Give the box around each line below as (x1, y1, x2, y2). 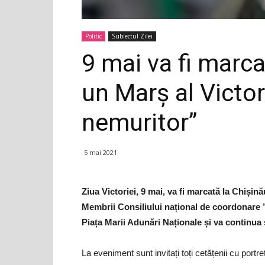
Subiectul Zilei (112, 31, 153, 40)
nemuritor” (82, 108, 197, 137)
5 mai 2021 (84, 147, 117, 157)
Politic (85, 31, 102, 40)
